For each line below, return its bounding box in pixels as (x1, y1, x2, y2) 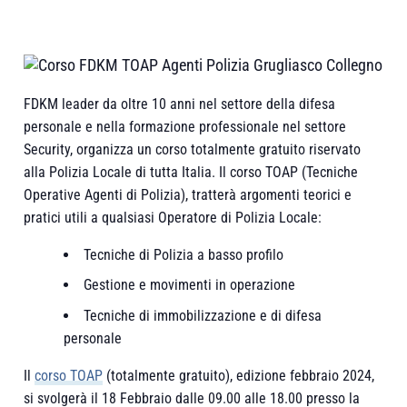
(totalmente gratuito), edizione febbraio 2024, (103, 367, 375, 385)
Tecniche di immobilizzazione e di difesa (84, 307, 323, 325)
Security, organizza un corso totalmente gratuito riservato (24, 140, 362, 158)
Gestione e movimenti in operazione (84, 276, 296, 294)
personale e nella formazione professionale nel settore (24, 117, 347, 135)
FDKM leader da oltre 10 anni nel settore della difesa (24, 94, 336, 113)
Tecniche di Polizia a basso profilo (84, 245, 284, 263)
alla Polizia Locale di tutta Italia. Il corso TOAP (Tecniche (24, 163, 359, 181)
